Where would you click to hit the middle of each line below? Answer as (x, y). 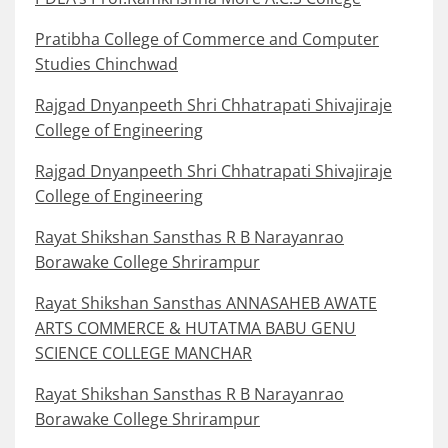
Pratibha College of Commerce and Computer (207, 39)
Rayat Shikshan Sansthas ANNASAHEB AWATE (206, 303)
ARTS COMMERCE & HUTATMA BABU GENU (195, 328)
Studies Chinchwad (106, 64)
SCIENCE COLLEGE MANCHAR (143, 353)
